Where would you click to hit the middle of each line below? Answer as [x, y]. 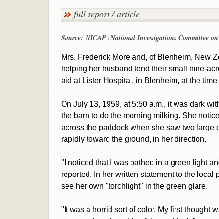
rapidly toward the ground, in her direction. [133, 139]
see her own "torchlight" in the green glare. [134, 186]
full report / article [107, 14]
